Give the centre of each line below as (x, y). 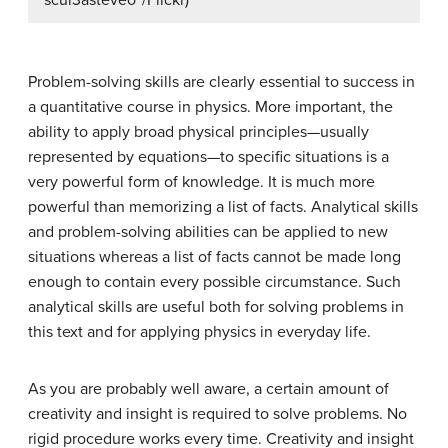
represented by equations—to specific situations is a (208, 157)
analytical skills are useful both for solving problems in (216, 307)
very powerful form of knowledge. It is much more (201, 182)
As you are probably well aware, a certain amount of (208, 389)
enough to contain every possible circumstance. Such (214, 282)
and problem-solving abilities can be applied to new (208, 232)
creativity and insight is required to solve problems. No (217, 414)
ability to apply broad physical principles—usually (198, 132)
